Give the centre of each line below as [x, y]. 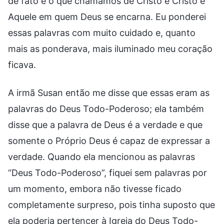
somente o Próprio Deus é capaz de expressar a [109, 140]
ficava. [22, 64]
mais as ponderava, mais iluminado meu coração [110, 48]
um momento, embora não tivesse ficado [95, 188]
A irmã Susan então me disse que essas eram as [109, 92]
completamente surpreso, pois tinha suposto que [111, 204]
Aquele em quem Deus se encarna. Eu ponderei [107, 16]
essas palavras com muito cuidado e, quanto [102, 32]
